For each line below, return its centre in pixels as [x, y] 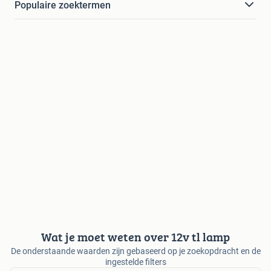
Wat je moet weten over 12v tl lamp [135, 237]
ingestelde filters [135, 262]
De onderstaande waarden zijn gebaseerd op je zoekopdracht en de [135, 251]
